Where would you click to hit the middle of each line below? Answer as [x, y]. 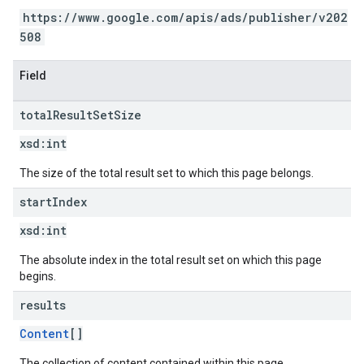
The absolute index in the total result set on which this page [171, 260]
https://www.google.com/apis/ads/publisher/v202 [185, 17]
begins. [38, 276]
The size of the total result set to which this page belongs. [167, 173]
